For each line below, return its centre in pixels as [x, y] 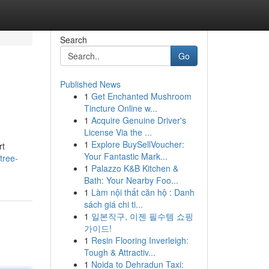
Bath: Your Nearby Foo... [131, 180]
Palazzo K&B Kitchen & [134, 168]
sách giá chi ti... [113, 204]
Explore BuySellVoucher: [138, 144]
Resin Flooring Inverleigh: [140, 240]
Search [73, 40]
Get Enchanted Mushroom [141, 96]
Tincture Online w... [120, 108]
